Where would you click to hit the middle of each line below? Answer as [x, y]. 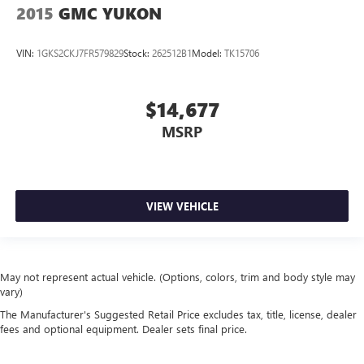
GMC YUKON [110, 13]
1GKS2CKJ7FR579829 [80, 53]
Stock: [138, 53]
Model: [208, 53]
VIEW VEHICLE [182, 206]
